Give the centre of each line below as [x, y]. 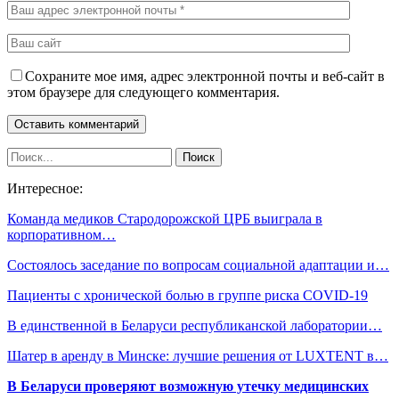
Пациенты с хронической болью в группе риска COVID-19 [187, 295]
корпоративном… [61, 234]
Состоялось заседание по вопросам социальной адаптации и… [198, 265]
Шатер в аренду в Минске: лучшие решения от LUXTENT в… [198, 355]
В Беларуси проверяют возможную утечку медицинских [188, 386]
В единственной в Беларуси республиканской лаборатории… [195, 325]
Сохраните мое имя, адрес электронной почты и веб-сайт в [205, 76]
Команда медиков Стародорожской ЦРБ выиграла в [165, 218]
